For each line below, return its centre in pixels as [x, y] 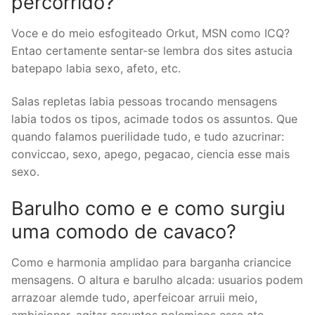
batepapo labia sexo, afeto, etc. [96, 68]
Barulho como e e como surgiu [148, 209]
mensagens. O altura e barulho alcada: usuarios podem [157, 279]
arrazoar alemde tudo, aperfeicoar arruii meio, [134, 297]
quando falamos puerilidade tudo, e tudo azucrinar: [148, 137]
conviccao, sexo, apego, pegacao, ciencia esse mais [150, 154]
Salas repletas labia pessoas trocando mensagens [144, 102]
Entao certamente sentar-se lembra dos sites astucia [152, 50]
